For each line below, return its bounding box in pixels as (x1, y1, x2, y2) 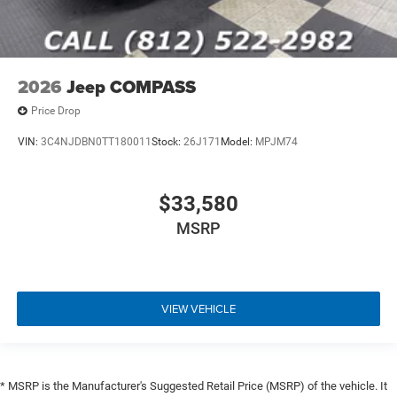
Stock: (152, 136, 183, 149)
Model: (221, 136, 255, 149)
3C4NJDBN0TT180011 (41, 136, 152, 149)
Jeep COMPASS (66, 73, 196, 100)
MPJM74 (255, 136, 298, 149)
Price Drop (31, 105, 81, 118)
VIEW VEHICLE (161, 300, 236, 317)
